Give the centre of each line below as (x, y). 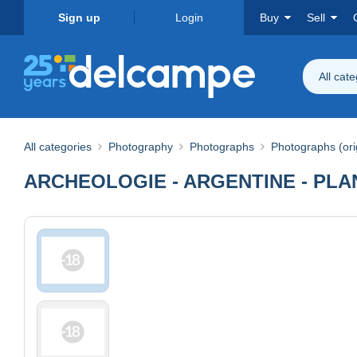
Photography (141, 146)
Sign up (79, 18)
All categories (58, 146)
